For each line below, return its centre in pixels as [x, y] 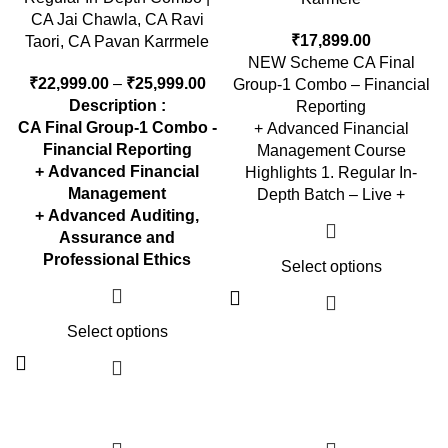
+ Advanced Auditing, [117, 215]
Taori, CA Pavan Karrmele [117, 41]
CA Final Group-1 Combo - [117, 127]
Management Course [331, 150]
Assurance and [117, 237]
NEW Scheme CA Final [331, 62]
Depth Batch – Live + [331, 194]
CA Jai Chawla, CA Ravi [117, 19]
